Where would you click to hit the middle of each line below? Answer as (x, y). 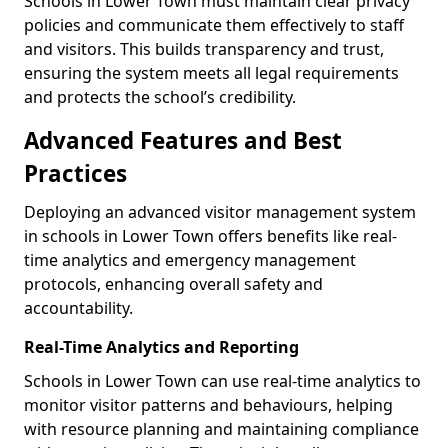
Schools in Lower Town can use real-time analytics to (222, 381)
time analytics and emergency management (190, 260)
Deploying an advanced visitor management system (220, 212)
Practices (75, 174)
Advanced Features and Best (183, 141)
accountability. (78, 308)
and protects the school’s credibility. (160, 97)
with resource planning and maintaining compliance (221, 429)
